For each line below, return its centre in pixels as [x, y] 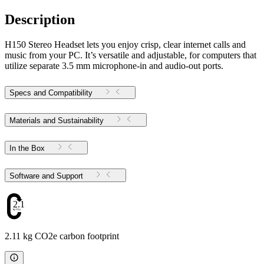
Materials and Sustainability [57, 120]
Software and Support [70, 176]
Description [40, 20]
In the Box [27, 148]
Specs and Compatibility [51, 93]
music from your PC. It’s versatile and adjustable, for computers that [131, 55]
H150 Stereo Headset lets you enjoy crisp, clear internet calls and [125, 44]
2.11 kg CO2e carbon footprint [62, 236]
